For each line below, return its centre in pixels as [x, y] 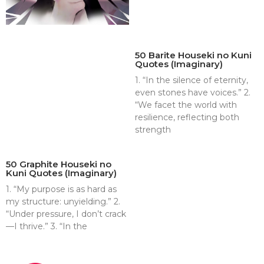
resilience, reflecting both [187, 118]
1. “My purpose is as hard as [61, 189]
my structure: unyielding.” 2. [63, 201]
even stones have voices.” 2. [193, 93]
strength [153, 130]
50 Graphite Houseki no [59, 164]
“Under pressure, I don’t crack [66, 214]
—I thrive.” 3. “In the [47, 226]
